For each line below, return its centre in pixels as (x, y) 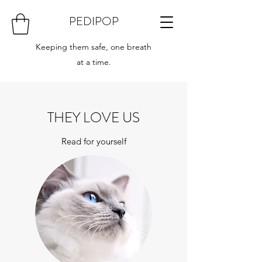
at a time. (94, 62)
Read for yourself (94, 141)
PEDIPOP (94, 21)
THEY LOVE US (94, 117)
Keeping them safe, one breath (94, 46)
